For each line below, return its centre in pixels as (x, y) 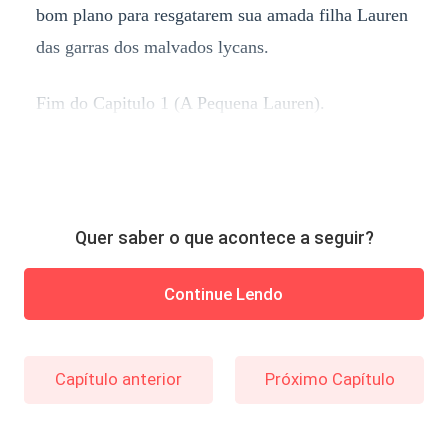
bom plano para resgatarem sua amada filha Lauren (221, 14)
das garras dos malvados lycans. (152, 46)
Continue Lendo (224, 293)
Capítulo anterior (118, 378)
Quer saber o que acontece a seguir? (224, 238)
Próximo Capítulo (329, 378)
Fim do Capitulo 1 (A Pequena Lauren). (180, 102)
